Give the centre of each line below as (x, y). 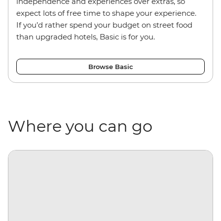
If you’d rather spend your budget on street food (104, 25)
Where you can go (80, 126)
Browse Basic (110, 66)
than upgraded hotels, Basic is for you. (86, 37)
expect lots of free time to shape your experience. (106, 13)
